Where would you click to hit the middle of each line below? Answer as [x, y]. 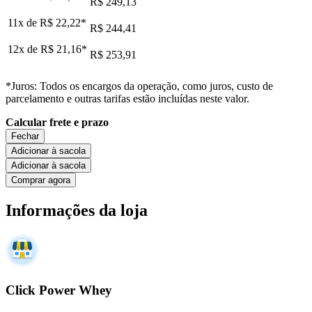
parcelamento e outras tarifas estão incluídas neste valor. [127, 98]
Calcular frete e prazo [57, 122]
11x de [24, 22]
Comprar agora [41, 180]
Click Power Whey [59, 290]
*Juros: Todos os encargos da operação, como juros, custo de [139, 86]
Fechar [25, 136]
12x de [24, 49]
